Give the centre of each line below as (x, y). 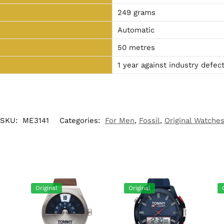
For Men (119, 120)
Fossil (149, 120)
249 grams (136, 12)
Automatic (136, 30)
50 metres (136, 47)
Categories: (81, 120)
